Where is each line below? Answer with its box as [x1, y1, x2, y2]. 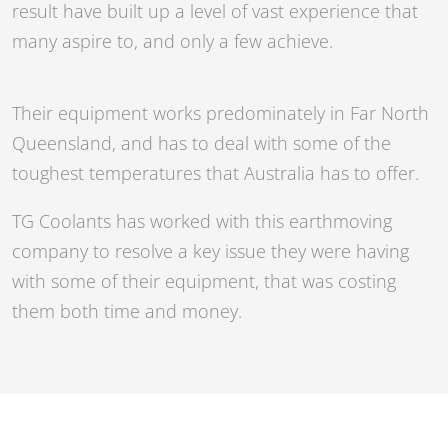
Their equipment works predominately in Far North [12, 101, 429, 126]
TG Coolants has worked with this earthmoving [12, 209, 392, 234]
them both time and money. [12, 299, 242, 324]
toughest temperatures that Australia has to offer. [12, 161, 419, 186]
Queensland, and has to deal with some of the [12, 131, 391, 156]
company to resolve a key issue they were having [12, 239, 409, 264]
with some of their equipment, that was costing [12, 269, 396, 294]
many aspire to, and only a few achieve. [12, 29, 333, 54]
